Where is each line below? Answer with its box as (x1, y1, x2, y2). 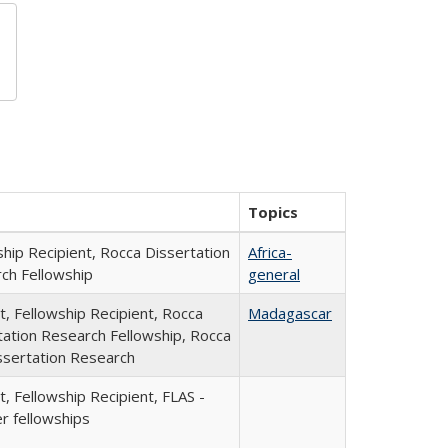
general (248, 264, 300, 284)
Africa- (248, 242, 292, 262)
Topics (248, 202, 298, 222)
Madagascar (248, 303, 332, 323)
